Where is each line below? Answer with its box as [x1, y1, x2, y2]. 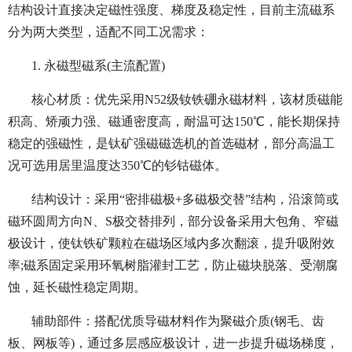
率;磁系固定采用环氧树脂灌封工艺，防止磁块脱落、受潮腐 [8, 258, 338, 273]
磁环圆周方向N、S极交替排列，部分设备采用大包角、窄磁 [8, 214, 339, 229]
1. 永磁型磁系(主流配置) [31, 59, 165, 73]
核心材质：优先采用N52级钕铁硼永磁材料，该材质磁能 [31, 93, 343, 107]
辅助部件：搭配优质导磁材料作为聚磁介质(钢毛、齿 [31, 314, 324, 328]
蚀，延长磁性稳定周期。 [8, 280, 146, 295]
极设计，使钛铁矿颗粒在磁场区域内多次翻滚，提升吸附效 [8, 236, 335, 251]
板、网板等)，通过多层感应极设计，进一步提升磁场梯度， [8, 336, 339, 350]
